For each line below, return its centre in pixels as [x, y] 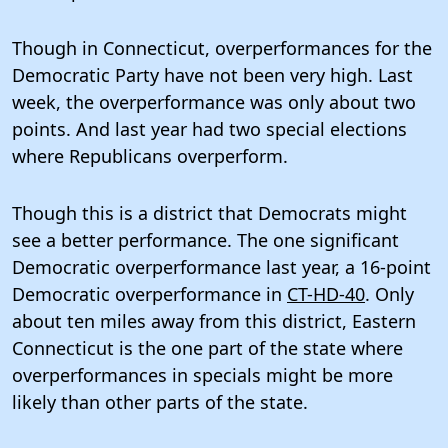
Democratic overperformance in [149, 293]
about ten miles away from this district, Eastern [214, 320]
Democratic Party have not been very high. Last [212, 74]
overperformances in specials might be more [202, 374]
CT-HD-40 [326, 293]
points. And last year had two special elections [209, 128]
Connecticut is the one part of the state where [207, 347]
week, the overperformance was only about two [214, 101]
